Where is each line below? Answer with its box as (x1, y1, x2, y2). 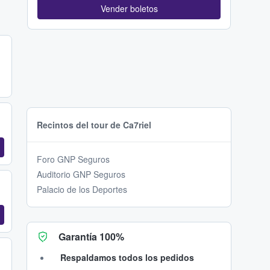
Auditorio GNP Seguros (37, 168, 125, 181)
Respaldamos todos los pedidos (60, 251, 194, 264)
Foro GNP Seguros (37, 153, 110, 166)
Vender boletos (100, 2, 158, 15)
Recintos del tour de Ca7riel (37, 119, 151, 131)
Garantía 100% (58, 230, 124, 244)
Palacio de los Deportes (37, 183, 127, 196)
